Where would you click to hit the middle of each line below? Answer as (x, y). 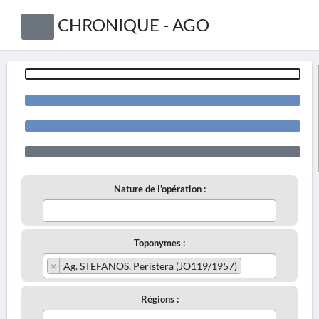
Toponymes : (159, 243)
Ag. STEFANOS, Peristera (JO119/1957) (150, 266)
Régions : (159, 299)
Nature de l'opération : (159, 189)
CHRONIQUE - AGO (133, 25)
